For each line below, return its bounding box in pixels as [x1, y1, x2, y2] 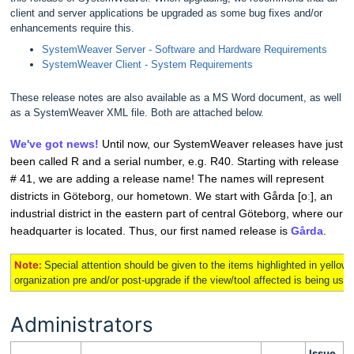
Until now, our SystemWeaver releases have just [99, 137, 343, 150]
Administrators [10, 311, 153, 337]
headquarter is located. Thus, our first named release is [10, 224, 291, 237]
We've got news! [10, 137, 99, 150]
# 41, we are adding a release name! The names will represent [10, 171, 324, 185]
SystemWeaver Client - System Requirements [42, 58, 253, 70]
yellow [320, 258, 352, 271]
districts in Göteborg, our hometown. [10, 189, 195, 202]
